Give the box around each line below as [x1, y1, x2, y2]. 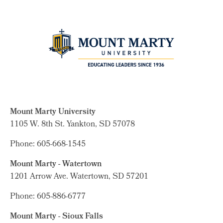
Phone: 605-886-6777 [10, 190, 86, 204]
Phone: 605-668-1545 [10, 137, 88, 151]
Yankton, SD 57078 [67, 117, 135, 131]
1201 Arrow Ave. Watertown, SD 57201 [10, 170, 148, 184]
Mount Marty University [10, 105, 98, 119]
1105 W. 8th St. [10, 117, 67, 131]
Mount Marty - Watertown [10, 157, 104, 171]
